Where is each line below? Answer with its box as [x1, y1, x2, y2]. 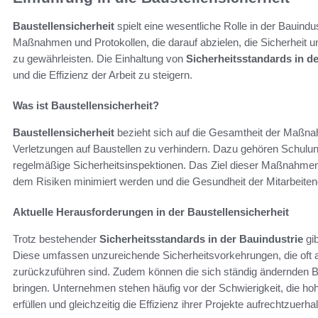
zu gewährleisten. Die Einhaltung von [13, 53, 186, 65]
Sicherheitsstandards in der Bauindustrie [99, 233, 303, 246]
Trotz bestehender [13, 233, 99, 246]
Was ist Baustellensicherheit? [13, 99, 159, 112]
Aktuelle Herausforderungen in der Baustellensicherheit [13, 206, 289, 219]
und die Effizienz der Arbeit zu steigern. [13, 69, 192, 82]
